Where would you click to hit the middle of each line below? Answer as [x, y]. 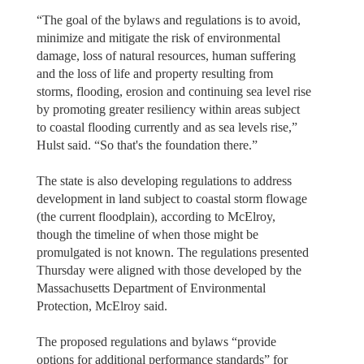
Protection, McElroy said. [103, 305]
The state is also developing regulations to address [164, 180]
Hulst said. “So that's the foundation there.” [147, 145]
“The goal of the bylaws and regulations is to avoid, [168, 19]
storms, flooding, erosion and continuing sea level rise [173, 91]
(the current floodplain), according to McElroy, [156, 216]
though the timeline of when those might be [147, 234]
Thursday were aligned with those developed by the [169, 270]
